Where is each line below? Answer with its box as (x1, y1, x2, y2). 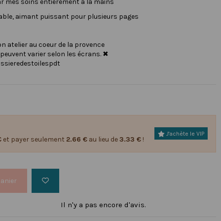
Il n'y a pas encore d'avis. (60, 200, 146, 210)
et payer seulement (1, 135, 66, 144)
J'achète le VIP (164, 130, 204, 137)
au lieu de (87, 135, 119, 144)
